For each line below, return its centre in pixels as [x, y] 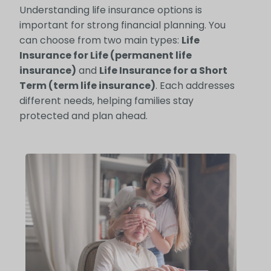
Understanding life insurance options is [110, 10]
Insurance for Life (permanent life [105, 56]
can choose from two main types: [100, 41]
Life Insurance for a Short [163, 71]
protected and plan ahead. [83, 116]
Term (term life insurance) [87, 86]
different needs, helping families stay [106, 101]
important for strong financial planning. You [122, 25]
